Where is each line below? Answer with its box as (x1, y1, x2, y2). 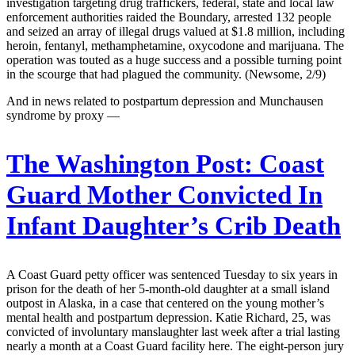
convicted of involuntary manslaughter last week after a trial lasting (6, 324, 340, 338)
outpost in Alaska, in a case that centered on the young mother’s (6, 296, 324, 310)
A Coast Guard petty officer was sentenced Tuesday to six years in (6, 267, 338, 281)
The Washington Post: (6, 149, 253, 178)
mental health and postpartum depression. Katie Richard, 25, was (6, 310, 330, 324)
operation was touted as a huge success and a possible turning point (6, 53, 342, 67)
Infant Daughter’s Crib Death (6, 211, 341, 240)
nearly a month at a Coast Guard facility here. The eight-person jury (6, 338, 344, 353)
